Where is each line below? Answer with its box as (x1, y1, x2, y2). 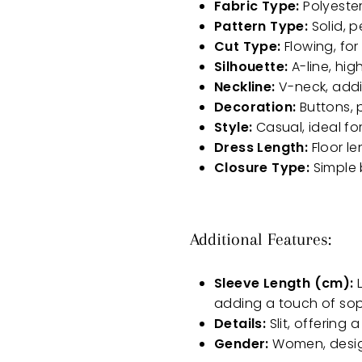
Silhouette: (214, 57, 288, 77)
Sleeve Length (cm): (214, 274, 354, 293)
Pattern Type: (214, 17, 309, 36)
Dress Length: (214, 138, 309, 158)
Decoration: (214, 98, 297, 117)
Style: (214, 118, 253, 137)
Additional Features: (190, 229, 331, 250)
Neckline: (214, 78, 276, 97)
